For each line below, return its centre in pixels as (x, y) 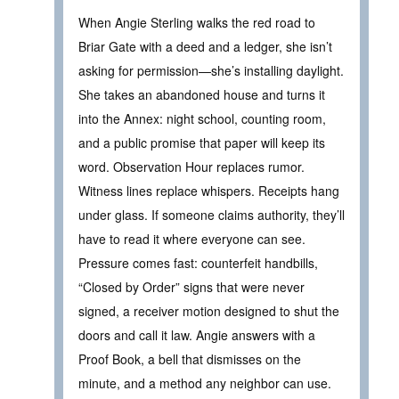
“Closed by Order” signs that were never (191, 286)
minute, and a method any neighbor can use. (205, 383)
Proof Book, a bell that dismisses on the (190, 358)
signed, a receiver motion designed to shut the (209, 310)
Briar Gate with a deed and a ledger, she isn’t (205, 46)
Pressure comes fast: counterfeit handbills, (198, 262)
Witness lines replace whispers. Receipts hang (209, 190)
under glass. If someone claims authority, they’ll (212, 214)
